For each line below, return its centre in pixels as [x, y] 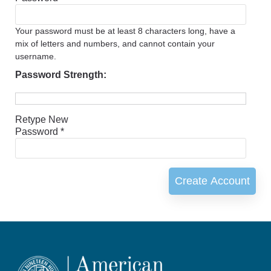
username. [36, 57]
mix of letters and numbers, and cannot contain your [115, 44]
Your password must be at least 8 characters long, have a [125, 31]
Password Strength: [61, 75]
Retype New [42, 120]
